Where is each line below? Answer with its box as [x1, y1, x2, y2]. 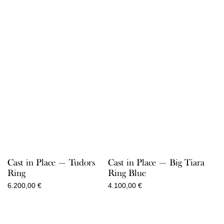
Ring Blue [107, 167, 146, 179]
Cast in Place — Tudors [7, 157, 95, 168]
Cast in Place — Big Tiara [107, 157, 204, 168]
